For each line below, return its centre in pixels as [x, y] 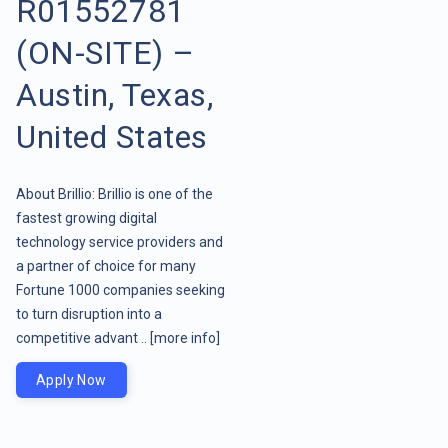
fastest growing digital [86, 217]
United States [112, 136]
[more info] [185, 337]
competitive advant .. [83, 337]
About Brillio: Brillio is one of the [114, 193]
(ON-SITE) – [105, 52]
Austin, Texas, [114, 94]
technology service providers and [119, 241]
